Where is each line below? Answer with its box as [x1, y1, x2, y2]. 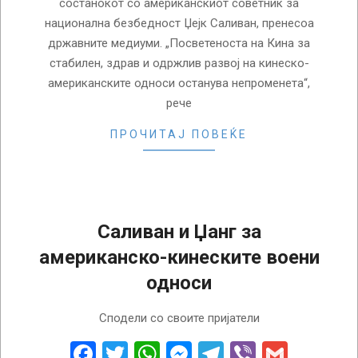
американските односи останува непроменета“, [48, 76, 310, 91]
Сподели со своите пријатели [98, 311, 260, 326]
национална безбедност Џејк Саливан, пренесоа [44, 16, 314, 31]
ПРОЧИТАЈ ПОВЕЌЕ [110, 128, 248, 141]
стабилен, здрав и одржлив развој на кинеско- [49, 56, 309, 71]
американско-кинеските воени [38, 246, 320, 269]
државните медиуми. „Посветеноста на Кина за [48, 36, 310, 51]
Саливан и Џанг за [97, 221, 261, 244]
